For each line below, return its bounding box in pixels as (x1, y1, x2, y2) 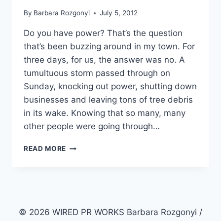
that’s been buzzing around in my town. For (24, 41, 195, 52)
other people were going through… (24, 121, 160, 132)
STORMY (66, 152, 98, 161)
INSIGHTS (66, 173, 101, 182)
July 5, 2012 (100, 9, 138, 17)
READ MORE (24, 145, 67, 153)
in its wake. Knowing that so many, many (24, 108, 185, 118)
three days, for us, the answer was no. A (24, 55, 185, 65)
